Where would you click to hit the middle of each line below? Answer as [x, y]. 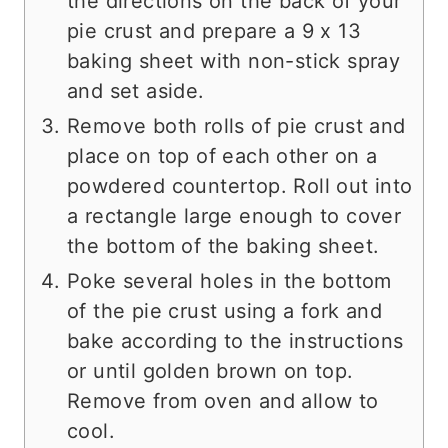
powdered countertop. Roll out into [240, 185]
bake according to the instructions [235, 340]
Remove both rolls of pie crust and [236, 125]
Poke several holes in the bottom [229, 280]
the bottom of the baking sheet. [223, 245]
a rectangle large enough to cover [234, 215]
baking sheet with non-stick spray [234, 60]
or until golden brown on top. [210, 370]
